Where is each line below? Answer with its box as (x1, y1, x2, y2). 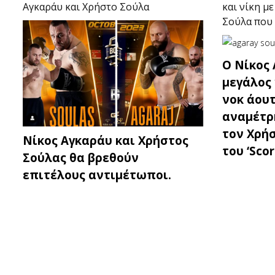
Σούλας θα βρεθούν (23, 149, 139, 165)
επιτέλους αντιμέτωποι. (23, 166, 171, 182)
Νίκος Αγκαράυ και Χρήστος (23, 132, 188, 148)
